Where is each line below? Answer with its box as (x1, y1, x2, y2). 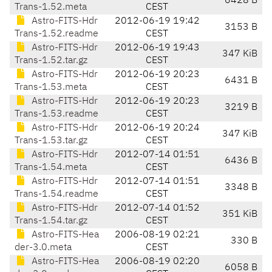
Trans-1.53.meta (15, 83, 87, 93)
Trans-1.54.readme (15, 189, 98, 200)
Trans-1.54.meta (15, 163, 87, 173)
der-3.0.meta (15, 243, 72, 253)
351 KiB (222, 209, 257, 220)
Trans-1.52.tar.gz (15, 56, 87, 66)
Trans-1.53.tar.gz (15, 136, 87, 146)
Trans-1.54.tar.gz (15, 216, 87, 226)
